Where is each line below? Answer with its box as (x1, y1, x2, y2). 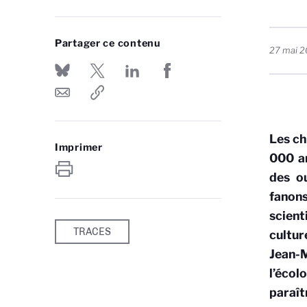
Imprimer (55, 141, 103, 153)
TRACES (73, 225, 111, 238)
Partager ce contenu (55, 37, 161, 49)
